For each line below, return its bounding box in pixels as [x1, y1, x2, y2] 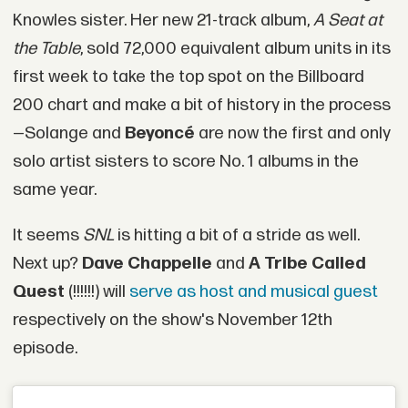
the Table [12, 38, 80, 60]
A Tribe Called [248, 253, 366, 275]
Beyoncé [124, 123, 195, 145]
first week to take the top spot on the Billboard [12, 66, 364, 88]
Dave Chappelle [81, 253, 212, 275]
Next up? [12, 253, 82, 275]
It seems [12, 225, 83, 247]
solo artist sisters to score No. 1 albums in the [12, 151, 359, 173]
